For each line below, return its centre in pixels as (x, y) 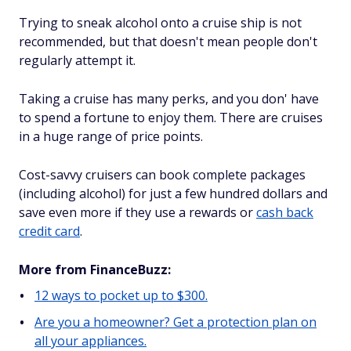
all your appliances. (90, 341)
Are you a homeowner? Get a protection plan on (175, 322)
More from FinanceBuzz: (95, 270)
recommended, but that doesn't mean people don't (168, 42)
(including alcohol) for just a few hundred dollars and (173, 194)
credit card (49, 231)
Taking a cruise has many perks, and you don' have (169, 99)
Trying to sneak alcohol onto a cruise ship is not (160, 23)
